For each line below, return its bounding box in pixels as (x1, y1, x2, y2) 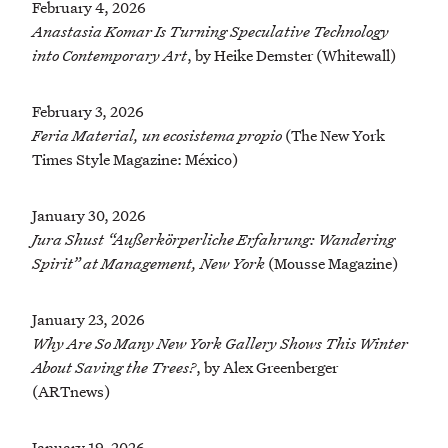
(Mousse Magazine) (265, 253, 398, 274)
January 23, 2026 (32, 309, 145, 330)
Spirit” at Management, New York (32, 253, 265, 274)
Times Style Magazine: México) (32, 149, 238, 170)
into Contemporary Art (32, 45, 187, 66)
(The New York (282, 125, 385, 146)
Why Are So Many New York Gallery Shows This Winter (32, 333, 408, 354)
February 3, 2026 (32, 101, 144, 122)
